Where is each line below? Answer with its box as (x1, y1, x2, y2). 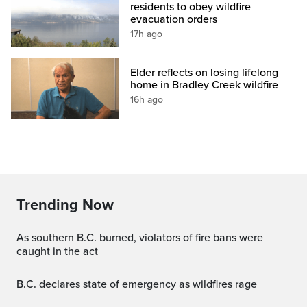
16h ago (130, 93, 164, 106)
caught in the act (16, 244, 98, 258)
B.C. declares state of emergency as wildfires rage (26, 277, 257, 291)
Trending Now (16, 195, 114, 214)
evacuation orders (130, 12, 218, 26)
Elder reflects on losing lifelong (130, 65, 279, 79)
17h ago (130, 27, 163, 40)
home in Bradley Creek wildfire (130, 77, 279, 92)
